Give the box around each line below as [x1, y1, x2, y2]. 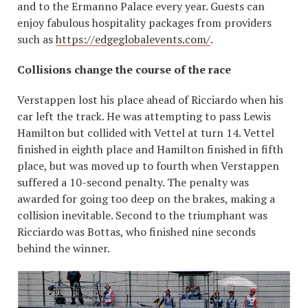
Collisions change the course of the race [17, 62, 231, 78]
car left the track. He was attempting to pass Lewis [17, 109, 271, 124]
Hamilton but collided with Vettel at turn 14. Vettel [17, 125, 274, 141]
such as [17, 32, 56, 47]
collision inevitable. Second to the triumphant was [17, 208, 267, 223]
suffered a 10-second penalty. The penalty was [17, 175, 249, 190]
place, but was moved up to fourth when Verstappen [17, 158, 279, 174]
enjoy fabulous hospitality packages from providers [17, 15, 272, 31]
